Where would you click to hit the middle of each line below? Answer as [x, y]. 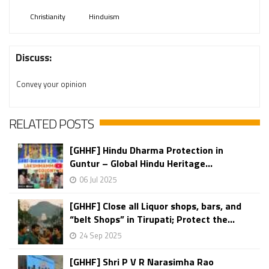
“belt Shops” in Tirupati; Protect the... [152, 219]
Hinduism [104, 17]
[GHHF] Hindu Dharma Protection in [147, 150]
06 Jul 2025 [98, 180]
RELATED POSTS [51, 124]
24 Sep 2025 [100, 235]
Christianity [48, 17]
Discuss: [34, 58]
